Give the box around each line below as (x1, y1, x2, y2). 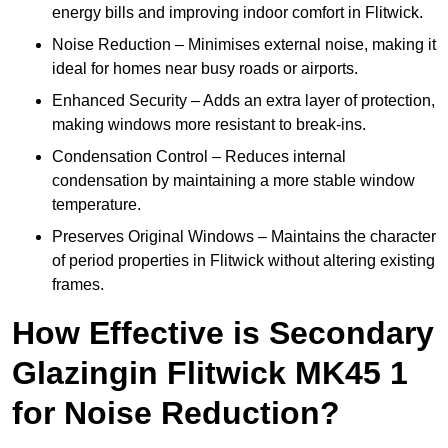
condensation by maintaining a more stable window (52, 172, 415, 190)
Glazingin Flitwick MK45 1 (12, 355, 408, 392)
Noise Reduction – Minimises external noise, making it (52, 36, 436, 54)
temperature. (52, 196, 141, 214)
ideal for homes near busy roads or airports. (52, 60, 358, 78)
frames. (52, 276, 104, 294)
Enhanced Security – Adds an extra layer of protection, (52, 92, 435, 110)
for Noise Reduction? (12, 395, 340, 432)
